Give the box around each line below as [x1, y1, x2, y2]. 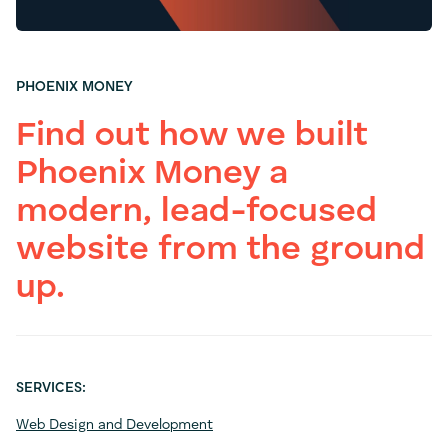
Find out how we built [16, 119, 368, 154]
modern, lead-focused [16, 195, 377, 230]
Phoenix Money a [16, 157, 288, 192]
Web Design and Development [16, 418, 213, 433]
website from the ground [16, 233, 425, 268]
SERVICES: [16, 381, 86, 396]
